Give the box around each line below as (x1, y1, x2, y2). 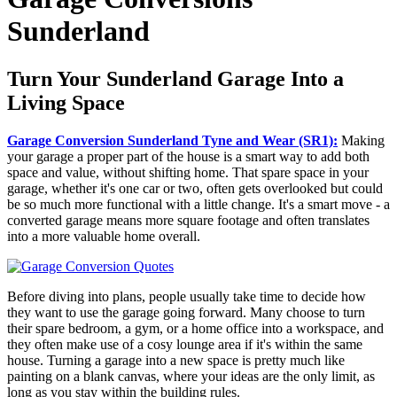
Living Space (7, 90, 125, 114)
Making (338, 132, 385, 148)
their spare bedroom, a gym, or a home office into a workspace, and (7, 320, 384, 336)
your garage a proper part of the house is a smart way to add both (7, 148, 370, 164)
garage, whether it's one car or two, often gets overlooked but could (7, 180, 383, 196)
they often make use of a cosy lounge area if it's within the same (7, 336, 362, 352)
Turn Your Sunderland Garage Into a (7, 66, 344, 90)
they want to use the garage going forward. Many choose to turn (7, 304, 365, 320)
